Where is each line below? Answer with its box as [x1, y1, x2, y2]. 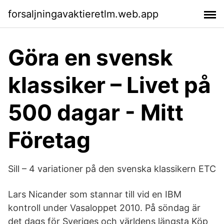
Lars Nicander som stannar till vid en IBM [8, 189, 181, 199]
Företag [8, 126, 90, 153]
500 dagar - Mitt [8, 99, 183, 126]
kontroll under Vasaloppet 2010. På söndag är [8, 202, 200, 213]
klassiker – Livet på [8, 71, 211, 98]
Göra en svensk [8, 44, 173, 71]
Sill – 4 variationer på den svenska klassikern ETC [8, 163, 216, 174]
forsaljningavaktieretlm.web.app [8, 7, 158, 20]
